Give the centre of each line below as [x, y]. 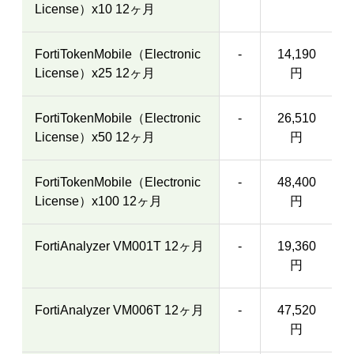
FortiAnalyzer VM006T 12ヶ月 [119, 310]
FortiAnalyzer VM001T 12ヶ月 [119, 246]
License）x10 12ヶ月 [95, 9]
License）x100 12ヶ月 [98, 201]
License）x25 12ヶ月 [95, 73]
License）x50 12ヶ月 [95, 137]
